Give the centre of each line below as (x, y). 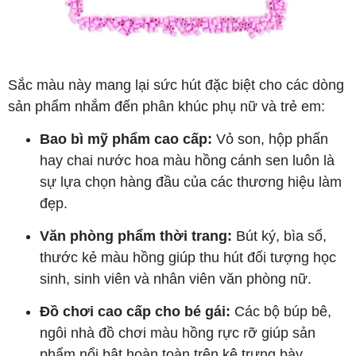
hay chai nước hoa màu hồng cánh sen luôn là (187, 161)
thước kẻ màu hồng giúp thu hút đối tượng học (188, 258)
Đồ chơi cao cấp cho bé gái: (135, 312)
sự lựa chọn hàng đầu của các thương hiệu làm (191, 182)
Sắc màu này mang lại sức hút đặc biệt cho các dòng (176, 85)
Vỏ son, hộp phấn (270, 139)
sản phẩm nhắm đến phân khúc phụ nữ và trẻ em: (166, 107)
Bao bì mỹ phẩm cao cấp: (126, 139)
